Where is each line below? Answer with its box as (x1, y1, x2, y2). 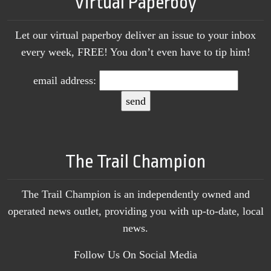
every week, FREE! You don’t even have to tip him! (21, 45, 250, 58)
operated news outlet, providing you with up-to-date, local (7, 204, 264, 217)
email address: (33, 74, 96, 87)
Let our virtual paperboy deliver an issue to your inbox (15, 28, 256, 41)
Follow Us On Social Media (74, 248, 197, 261)
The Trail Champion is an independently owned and (21, 188, 250, 200)
